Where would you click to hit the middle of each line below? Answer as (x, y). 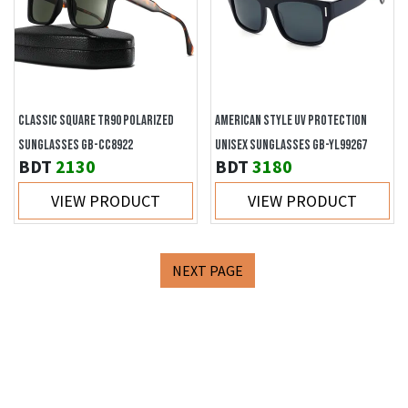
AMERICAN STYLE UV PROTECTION (291, 121)
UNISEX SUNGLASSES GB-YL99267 (291, 145)
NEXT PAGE (208, 270)
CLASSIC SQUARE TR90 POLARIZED (96, 121)
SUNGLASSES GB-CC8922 (76, 145)
